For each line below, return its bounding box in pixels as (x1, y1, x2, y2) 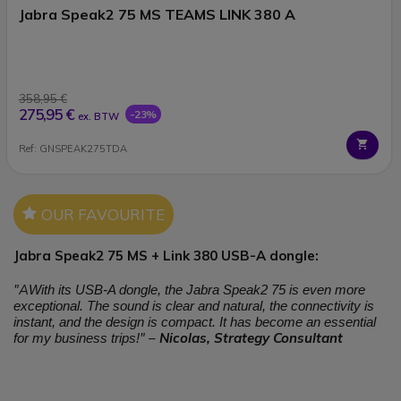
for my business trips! (13, 330, 140, 346)
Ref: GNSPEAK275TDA (18, 142, 127, 156)
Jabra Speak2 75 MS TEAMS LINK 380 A (18, 4, 295, 23)
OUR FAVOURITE (41, 204, 165, 224)
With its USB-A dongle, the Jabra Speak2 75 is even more (29, 282, 365, 297)
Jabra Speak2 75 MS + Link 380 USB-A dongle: (13, 246, 319, 264)
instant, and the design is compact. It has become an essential (13, 314, 376, 329)
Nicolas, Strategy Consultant (156, 328, 343, 346)
